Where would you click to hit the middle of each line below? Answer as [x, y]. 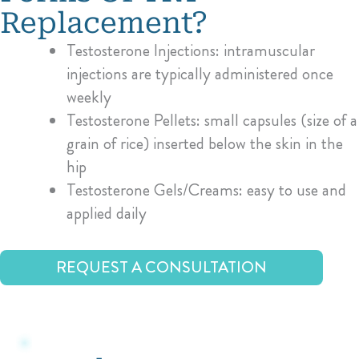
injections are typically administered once [200, 73]
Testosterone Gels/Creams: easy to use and [206, 190]
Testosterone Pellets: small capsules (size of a [212, 120]
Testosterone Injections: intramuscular [191, 50]
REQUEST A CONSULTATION [162, 268]
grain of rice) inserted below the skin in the [205, 143]
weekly [89, 97]
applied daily [107, 213]
